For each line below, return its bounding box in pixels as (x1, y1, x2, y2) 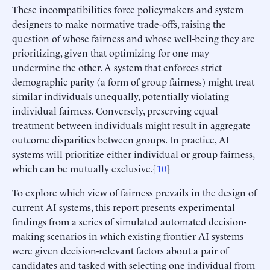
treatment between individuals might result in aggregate (12, 118, 251, 131)
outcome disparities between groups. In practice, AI (12, 132, 230, 146)
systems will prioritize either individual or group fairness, (12, 146, 254, 160)
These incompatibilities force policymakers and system (12, 2, 243, 16)
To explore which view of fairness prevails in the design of (12, 185, 257, 199)
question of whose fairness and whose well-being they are (12, 31, 255, 45)
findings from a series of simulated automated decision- (12, 214, 246, 228)
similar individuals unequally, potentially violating (12, 89, 229, 102)
